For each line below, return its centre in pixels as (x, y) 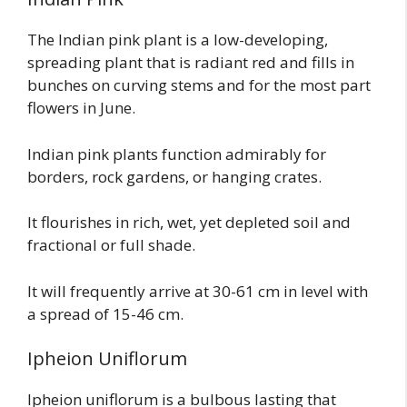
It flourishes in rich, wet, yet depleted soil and (189, 223)
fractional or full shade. (111, 245)
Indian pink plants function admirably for (177, 154)
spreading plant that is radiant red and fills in (191, 63)
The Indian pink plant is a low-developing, (178, 40)
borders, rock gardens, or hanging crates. (174, 176)
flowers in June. (81, 108)
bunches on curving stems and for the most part (199, 85)
